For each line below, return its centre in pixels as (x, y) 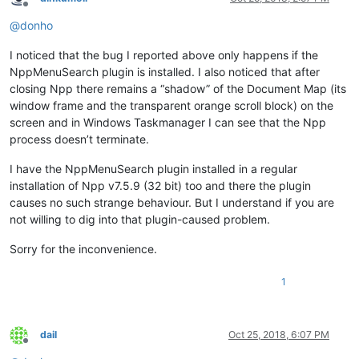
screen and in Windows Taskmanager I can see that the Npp (168, 123)
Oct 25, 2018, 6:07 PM (279, 335)
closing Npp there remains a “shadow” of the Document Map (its (178, 89)
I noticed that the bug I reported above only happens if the (164, 55)
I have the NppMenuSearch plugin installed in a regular (153, 169)
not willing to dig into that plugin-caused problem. (140, 220)
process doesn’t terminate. (79, 139)
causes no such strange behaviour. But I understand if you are (172, 203)
